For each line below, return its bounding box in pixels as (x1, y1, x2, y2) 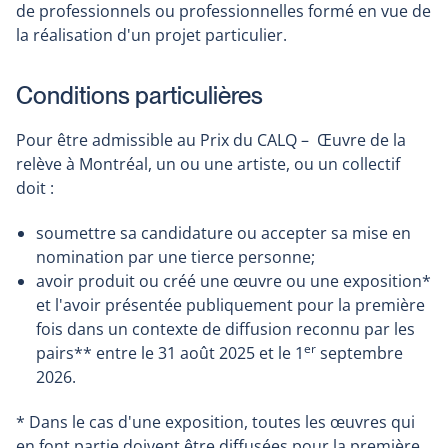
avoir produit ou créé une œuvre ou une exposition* (36, 270, 431, 293)
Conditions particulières (16, 81, 263, 111)
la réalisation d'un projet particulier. (16, 24, 287, 47)
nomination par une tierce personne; (36, 246, 315, 269)
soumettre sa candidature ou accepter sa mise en (36, 222, 411, 245)
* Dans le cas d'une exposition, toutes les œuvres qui (16, 411, 415, 434)
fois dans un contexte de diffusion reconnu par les (36, 318, 415, 341)
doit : (16, 177, 54, 200)
